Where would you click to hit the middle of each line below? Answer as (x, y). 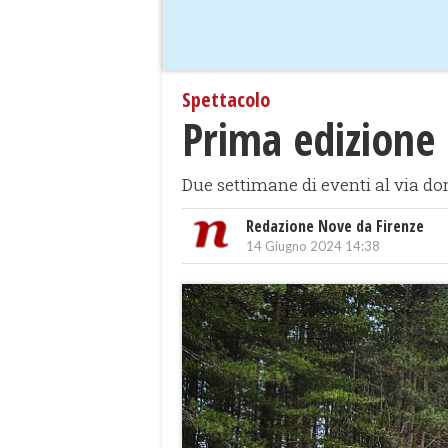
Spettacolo (226, 100)
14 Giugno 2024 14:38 (313, 246)
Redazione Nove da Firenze (335, 226)
